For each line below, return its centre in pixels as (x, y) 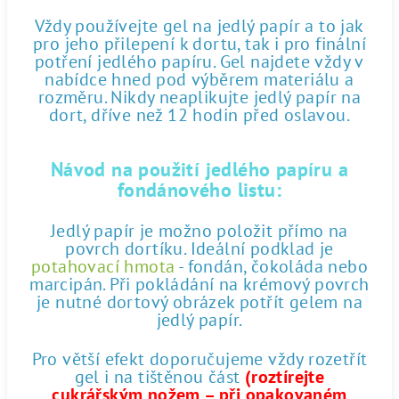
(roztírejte (285, 377)
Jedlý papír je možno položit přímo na (199, 231)
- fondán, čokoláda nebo (271, 266)
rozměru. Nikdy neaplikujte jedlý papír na (199, 97)
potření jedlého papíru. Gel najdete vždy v (199, 61)
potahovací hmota (103, 266)
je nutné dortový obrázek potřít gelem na (199, 302)
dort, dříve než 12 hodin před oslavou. (199, 115)
